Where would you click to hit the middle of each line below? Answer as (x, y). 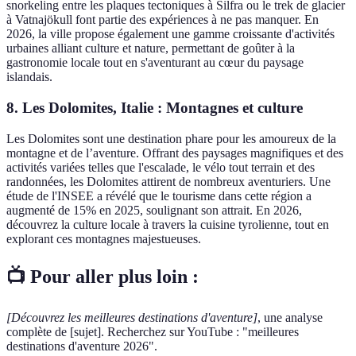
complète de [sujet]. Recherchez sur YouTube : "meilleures (153, 331)
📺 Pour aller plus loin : (103, 276)
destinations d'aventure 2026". (82, 346)
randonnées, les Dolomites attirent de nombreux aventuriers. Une (168, 181)
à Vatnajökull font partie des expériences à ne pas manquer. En (163, 20)
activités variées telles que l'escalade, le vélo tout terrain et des (161, 167)
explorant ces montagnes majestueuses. (104, 238)
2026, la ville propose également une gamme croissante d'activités (170, 34)
